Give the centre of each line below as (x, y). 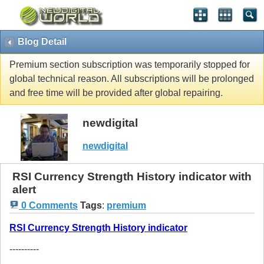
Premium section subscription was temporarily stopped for (130, 65)
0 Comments (48, 206)
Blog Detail (42, 42)
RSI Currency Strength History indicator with (132, 177)
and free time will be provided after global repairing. (116, 93)
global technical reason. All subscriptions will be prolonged (132, 79)
